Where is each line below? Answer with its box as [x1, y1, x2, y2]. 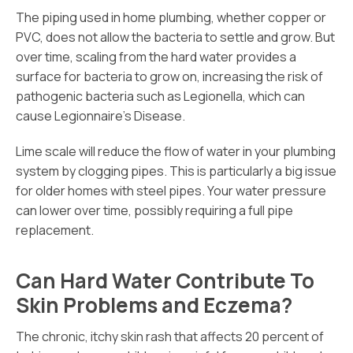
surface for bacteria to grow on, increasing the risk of [16, 68, 323, 85]
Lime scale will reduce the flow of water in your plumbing [16, 143, 336, 160]
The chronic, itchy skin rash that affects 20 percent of [16, 328, 324, 345]
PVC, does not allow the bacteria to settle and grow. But [16, 28, 335, 46]
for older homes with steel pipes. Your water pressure [16, 182, 326, 199]
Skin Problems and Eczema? [16, 291, 292, 319]
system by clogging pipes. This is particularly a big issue [16, 162, 336, 180]
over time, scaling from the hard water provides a [16, 48, 296, 65]
